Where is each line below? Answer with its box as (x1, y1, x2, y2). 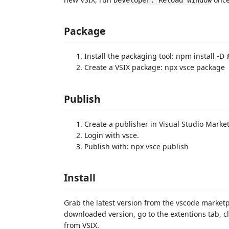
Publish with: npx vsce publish (84, 141, 189, 151)
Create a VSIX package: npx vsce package (84, 62, 225, 72)
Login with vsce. (84, 130, 139, 140)
